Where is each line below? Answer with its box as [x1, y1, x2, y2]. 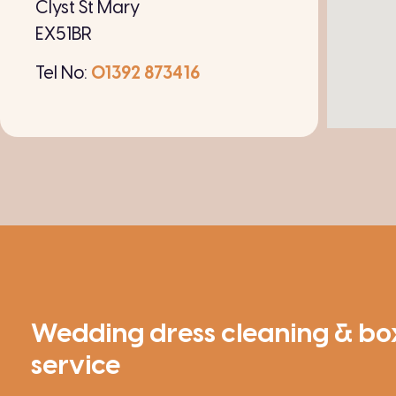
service [31, 352, 120, 381]
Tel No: [35, 65, 91, 84]
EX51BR [35, 25, 92, 44]
